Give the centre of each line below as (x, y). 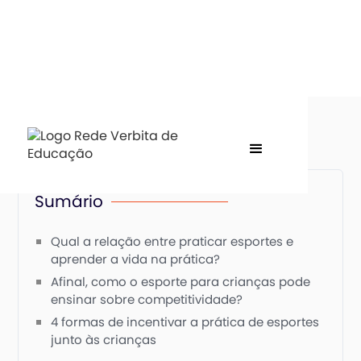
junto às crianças (104, 340)
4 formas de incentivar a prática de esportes (185, 322)
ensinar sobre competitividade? (147, 299)
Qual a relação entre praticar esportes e (172, 241)
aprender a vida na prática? (136, 259)
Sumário (69, 201)
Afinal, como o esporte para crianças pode (181, 282)
